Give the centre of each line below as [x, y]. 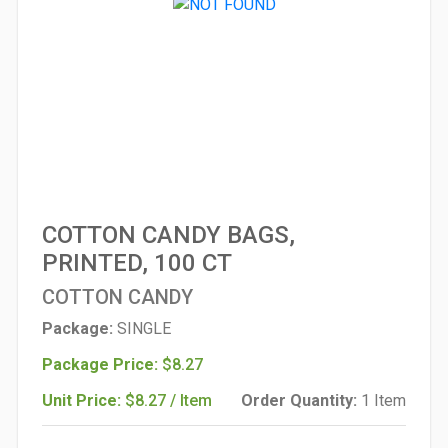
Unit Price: [83, 400]
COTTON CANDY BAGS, [168, 235]
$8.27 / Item [168, 400]
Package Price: [102, 364]
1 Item [383, 400]
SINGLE [144, 328]
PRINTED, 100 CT [137, 263]
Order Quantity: [301, 400]
